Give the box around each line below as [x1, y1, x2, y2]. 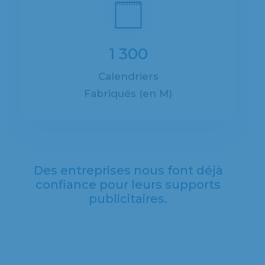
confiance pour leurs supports [35, 177, 221, 192]
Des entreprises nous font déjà [33, 163, 223, 177]
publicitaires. [89, 192, 167, 206]
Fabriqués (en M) [84, 88, 172, 99]
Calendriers [98, 70, 159, 82]
